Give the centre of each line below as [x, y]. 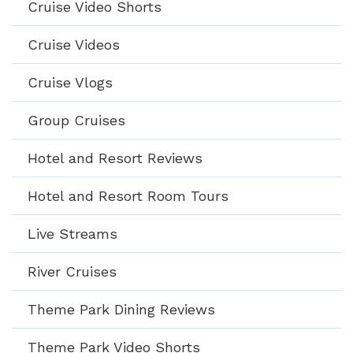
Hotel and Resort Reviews [115, 158]
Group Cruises [76, 121]
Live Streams [72, 234]
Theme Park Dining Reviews [121, 310]
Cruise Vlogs [70, 83]
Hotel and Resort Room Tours [128, 196]
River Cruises [72, 272]
